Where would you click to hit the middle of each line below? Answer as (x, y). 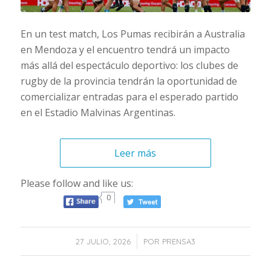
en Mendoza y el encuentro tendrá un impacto (125, 50)
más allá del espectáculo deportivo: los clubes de (129, 66)
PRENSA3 (178, 242)
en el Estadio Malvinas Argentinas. (98, 113)
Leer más (135, 153)
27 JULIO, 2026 (103, 242)
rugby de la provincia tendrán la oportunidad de (129, 81)
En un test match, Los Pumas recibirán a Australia (132, 34)
